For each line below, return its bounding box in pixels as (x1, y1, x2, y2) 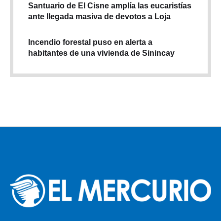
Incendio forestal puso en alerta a (28, 37, 152, 46)
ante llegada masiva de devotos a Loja (28, 12, 171, 21)
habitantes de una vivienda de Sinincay (28, 48, 175, 57)
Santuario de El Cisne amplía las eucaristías (28, 1, 191, 10)
